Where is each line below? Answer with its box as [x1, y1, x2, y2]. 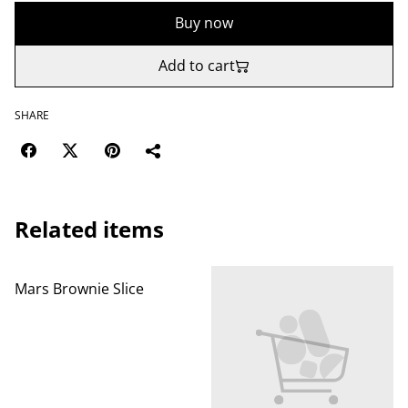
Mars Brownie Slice [15, 279, 144, 299]
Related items [15, 214, 164, 244]
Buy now [175, 13, 233, 33]
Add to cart [158, 56, 235, 76]
